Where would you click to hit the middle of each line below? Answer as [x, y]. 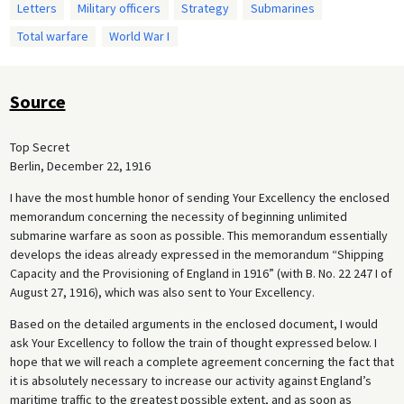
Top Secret [39, 147]
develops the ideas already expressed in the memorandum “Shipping [197, 255]
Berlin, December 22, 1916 [80, 166]
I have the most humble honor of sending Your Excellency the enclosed [199, 198]
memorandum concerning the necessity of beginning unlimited [178, 217]
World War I [140, 36]
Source [37, 102]
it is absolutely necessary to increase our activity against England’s [190, 381]
